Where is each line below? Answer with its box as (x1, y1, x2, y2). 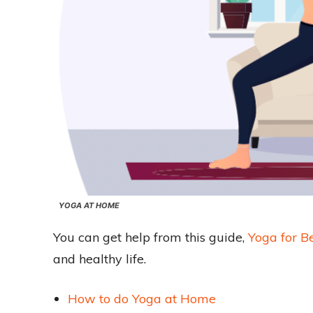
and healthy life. (53, 251, 146, 268)
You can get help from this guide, (53, 229, 248, 246)
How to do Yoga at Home (68, 291, 216, 307)
